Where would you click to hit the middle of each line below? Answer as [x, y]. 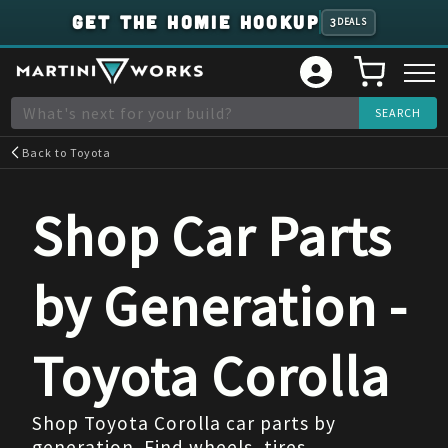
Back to [46, 152]
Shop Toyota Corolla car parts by [184, 423]
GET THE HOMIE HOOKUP [196, 22]
